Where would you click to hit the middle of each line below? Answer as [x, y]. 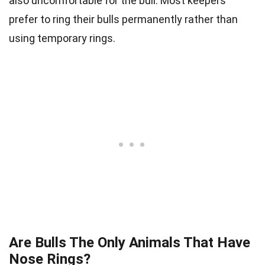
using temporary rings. [62, 38]
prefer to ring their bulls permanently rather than [123, 19]
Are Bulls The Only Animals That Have [130, 242]
